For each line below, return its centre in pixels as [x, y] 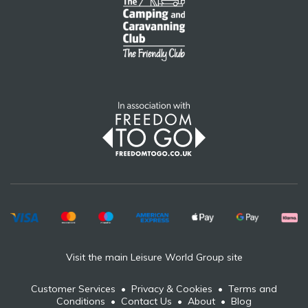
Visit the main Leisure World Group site [154, 257]
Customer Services [73, 288]
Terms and [253, 288]
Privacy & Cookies [172, 288]
